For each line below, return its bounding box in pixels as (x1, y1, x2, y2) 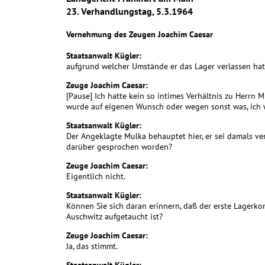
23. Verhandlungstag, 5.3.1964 (66, 5, 193, 18)
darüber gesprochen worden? (66, 141, 172, 153)
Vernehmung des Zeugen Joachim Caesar (66, 28, 213, 40)
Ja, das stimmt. (66, 241, 118, 252)
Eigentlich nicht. (66, 171, 125, 182)
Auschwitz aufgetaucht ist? (66, 211, 163, 222)
